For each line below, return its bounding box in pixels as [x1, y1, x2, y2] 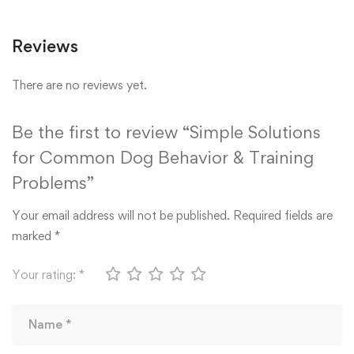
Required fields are [233, 207, 333, 223]
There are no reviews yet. [12, 77, 147, 92]
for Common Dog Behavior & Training [12, 146, 314, 168]
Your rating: [12, 266, 79, 282]
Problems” [12, 171, 94, 193]
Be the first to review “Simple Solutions [12, 121, 321, 142]
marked [12, 228, 55, 243]
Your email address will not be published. [12, 207, 230, 223]
